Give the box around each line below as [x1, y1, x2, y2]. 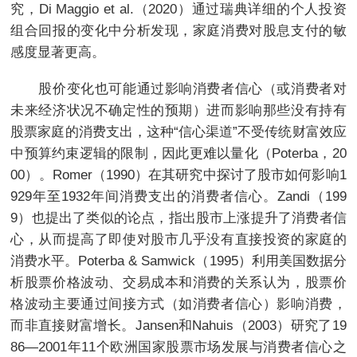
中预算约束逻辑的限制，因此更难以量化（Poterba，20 [10, 144, 347, 161]
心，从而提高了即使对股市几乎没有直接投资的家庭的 [10, 230, 347, 247]
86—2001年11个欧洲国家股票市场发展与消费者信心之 [10, 338, 347, 355]
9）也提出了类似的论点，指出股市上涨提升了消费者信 [10, 209, 347, 226]
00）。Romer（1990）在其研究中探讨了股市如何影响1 [10, 166, 347, 182]
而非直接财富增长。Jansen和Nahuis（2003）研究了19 [10, 316, 347, 333]
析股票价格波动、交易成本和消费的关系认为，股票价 [10, 273, 347, 290]
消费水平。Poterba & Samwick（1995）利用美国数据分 [10, 252, 347, 269]
